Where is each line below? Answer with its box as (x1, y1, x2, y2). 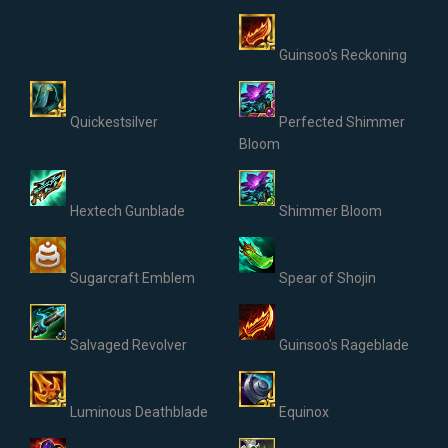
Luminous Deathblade (70, 404, 208, 420)
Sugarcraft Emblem (70, 270, 195, 286)
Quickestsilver (70, 114, 158, 130)
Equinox (279, 404, 329, 420)
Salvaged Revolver (70, 337, 187, 353)
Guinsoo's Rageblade (279, 337, 409, 353)
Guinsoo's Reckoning (279, 47, 407, 63)
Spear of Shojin (279, 270, 376, 286)
